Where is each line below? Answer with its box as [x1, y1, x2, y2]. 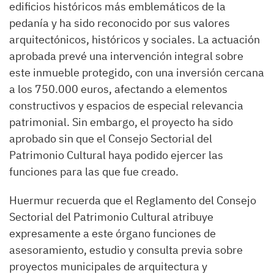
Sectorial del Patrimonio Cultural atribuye [9, 210, 213, 224]
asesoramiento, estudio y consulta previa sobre [9, 243, 243, 257]
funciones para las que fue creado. [9, 165, 179, 179]
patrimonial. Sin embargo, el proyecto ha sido [9, 115, 233, 129]
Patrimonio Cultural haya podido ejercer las [9, 148, 223, 162]
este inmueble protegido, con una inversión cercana [9, 65, 264, 80]
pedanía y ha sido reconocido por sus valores [9, 16, 230, 30]
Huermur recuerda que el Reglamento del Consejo [9, 193, 256, 207]
